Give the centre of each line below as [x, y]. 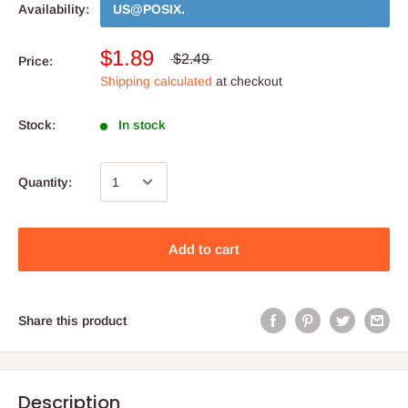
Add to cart [204, 249]
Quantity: [45, 182]
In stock [142, 125]
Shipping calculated [156, 81]
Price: [36, 61]
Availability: [54, 9]
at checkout [247, 81]
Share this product [72, 321]
